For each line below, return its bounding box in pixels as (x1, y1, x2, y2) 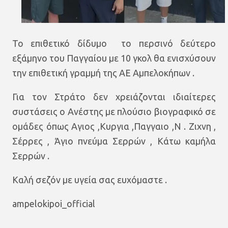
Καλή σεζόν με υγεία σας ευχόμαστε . (12, 175, 167, 185)
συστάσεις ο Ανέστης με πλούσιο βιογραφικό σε (12, 106, 216, 117)
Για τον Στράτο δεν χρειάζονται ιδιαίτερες (12, 92, 216, 102)
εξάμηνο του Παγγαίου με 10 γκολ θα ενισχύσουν (12, 53, 216, 63)
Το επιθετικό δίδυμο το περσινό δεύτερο (12, 38, 216, 48)
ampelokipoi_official (12, 198, 95, 209)
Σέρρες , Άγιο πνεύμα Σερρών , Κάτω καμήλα (12, 136, 216, 146)
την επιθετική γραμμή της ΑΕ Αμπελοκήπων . (12, 68, 194, 78)
